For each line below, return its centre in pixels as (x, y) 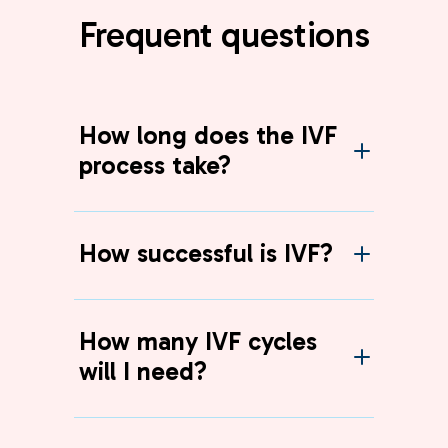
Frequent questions (224, 35)
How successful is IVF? (206, 254)
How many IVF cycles (198, 342)
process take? (155, 166)
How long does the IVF (208, 136)
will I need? (143, 372)
